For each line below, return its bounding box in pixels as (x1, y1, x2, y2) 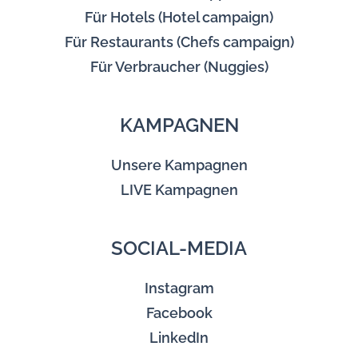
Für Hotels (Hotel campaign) (85, 8, 273, 26)
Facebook (145, 304, 213, 321)
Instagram (144, 279, 214, 296)
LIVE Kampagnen (120, 181, 238, 198)
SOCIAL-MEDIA (111, 236, 247, 260)
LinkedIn (149, 328, 209, 346)
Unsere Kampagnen (110, 156, 248, 173)
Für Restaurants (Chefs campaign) (64, 33, 294, 50)
